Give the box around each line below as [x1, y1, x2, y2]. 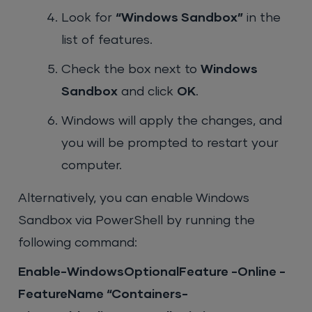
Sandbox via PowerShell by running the [18, 214, 256, 228]
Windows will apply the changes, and [61, 115, 283, 128]
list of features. [61, 34, 153, 47]
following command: [18, 237, 138, 250]
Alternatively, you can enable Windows [18, 192, 250, 205]
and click [118, 86, 178, 99]
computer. [61, 159, 123, 173]
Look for [61, 12, 116, 25]
